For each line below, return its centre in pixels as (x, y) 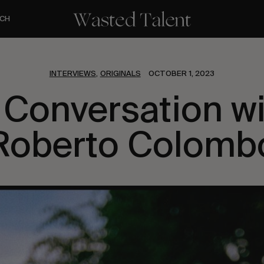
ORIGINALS (120, 73)
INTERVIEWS (72, 73)
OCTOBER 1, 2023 (182, 73)
